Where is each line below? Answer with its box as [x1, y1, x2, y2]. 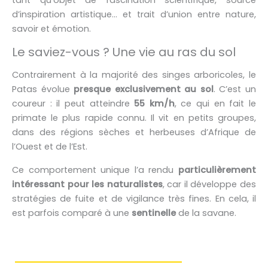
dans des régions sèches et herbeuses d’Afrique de [12, 126, 256, 138]
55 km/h [134, 98, 175, 109]
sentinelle [132, 206, 176, 219]
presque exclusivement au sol [74, 83, 214, 95]
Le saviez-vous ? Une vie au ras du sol [12, 44, 236, 60]
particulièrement [178, 163, 256, 176]
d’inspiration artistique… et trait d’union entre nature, [12, 8, 256, 21]
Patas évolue [12, 83, 74, 95]
